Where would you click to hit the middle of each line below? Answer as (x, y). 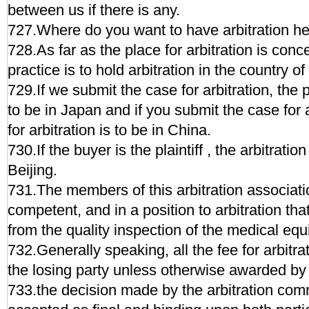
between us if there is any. (94, 10)
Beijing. (32, 170)
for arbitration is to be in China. (109, 130)
